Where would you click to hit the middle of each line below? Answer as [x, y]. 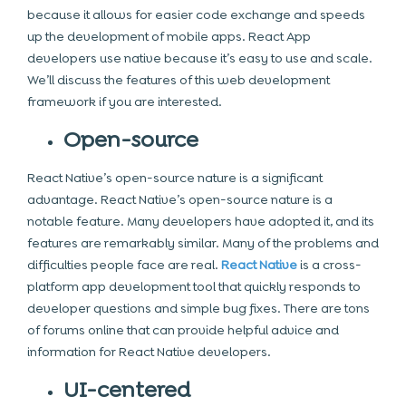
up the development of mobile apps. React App [169, 36]
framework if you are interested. [125, 101]
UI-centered [127, 390]
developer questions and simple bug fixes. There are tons [198, 308]
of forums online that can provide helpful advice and [183, 330]
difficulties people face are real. [124, 265]
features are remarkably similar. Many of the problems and [203, 243]
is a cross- [329, 265]
